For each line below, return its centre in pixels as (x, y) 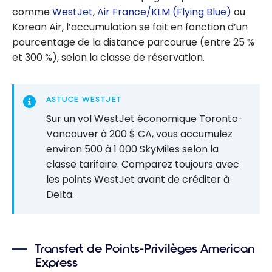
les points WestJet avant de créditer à (138, 179)
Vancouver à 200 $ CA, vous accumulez (139, 134)
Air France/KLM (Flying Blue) (164, 12)
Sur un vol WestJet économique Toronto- (145, 118)
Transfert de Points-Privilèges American (145, 249)
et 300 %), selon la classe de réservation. (108, 58)
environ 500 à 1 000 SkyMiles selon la (132, 149)
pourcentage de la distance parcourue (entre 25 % (133, 42)
